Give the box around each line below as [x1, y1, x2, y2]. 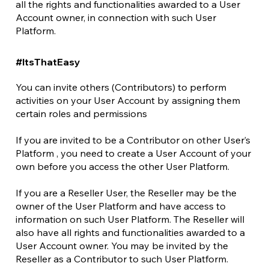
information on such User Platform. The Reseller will [16, 213, 244, 225]
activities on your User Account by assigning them [16, 94, 240, 106]
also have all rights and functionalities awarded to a [16, 226, 245, 238]
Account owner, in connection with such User [16, 11, 216, 23]
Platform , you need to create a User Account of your [16, 147, 251, 159]
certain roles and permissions [16, 107, 147, 119]
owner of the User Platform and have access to [16, 200, 226, 212]
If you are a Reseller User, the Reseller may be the [16, 187, 237, 199]
